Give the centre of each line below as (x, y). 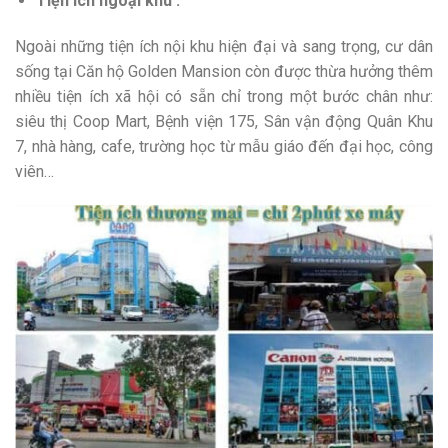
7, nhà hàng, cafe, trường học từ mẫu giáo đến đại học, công (224, 146)
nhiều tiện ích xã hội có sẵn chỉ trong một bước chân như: (224, 96)
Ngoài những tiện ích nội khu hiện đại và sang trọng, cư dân (224, 46)
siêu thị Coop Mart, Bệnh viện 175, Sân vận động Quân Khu (224, 121)
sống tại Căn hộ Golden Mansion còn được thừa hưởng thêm (224, 71)
